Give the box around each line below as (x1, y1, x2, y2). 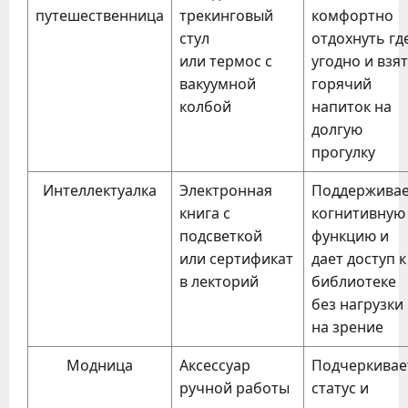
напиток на (311, 97, 392, 117)
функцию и (311, 226, 389, 246)
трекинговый (179, 5, 273, 25)
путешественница (36, 5, 164, 25)
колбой (179, 97, 231, 117)
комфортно (311, 5, 393, 25)
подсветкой (179, 226, 262, 246)
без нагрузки (311, 294, 403, 314)
